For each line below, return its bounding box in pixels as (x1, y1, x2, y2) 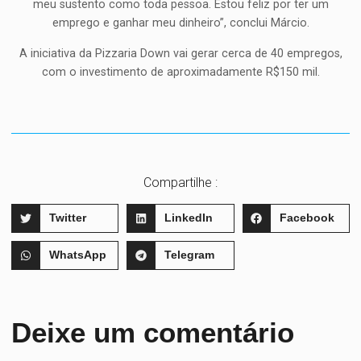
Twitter (48, 211, 86, 225)
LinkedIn (164, 211, 213, 225)
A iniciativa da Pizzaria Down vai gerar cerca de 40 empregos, (19, 46, 342, 60)
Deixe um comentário (11, 316, 295, 348)
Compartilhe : (143, 174, 218, 190)
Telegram (164, 248, 214, 262)
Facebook (279, 211, 334, 225)
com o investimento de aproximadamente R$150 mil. (41, 64, 320, 79)
